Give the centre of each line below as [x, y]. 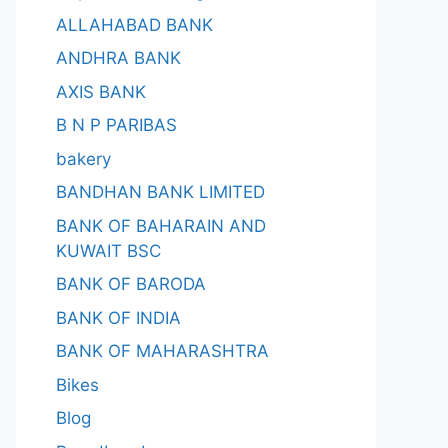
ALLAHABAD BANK [134, 24]
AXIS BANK [101, 91]
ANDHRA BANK [118, 58]
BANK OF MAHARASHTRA [162, 351]
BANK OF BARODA [131, 284]
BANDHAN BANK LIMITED [160, 192]
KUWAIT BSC [108, 250]
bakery [83, 158]
